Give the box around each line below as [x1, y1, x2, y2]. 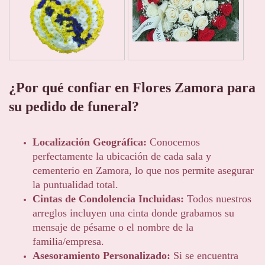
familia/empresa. [33, 235, 104, 248]
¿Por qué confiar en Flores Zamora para [9, 79, 256, 95]
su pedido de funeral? [9, 98, 139, 114]
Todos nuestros [184, 193, 251, 205]
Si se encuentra [170, 250, 238, 262]
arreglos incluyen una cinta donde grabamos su [33, 207, 234, 219]
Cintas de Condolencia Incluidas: [33, 193, 184, 205]
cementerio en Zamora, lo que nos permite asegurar [33, 164, 254, 177]
